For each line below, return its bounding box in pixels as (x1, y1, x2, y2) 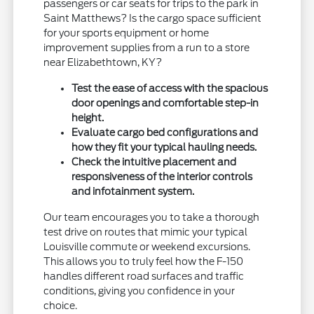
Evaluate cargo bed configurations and (71, 126, 259, 138)
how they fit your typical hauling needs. (71, 141, 257, 153)
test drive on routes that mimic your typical (43, 226, 248, 238)
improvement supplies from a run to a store (43, 41, 250, 53)
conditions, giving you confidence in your (43, 285, 235, 296)
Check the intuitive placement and (71, 156, 237, 168)
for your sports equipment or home (43, 27, 210, 39)
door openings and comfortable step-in (71, 97, 259, 109)
